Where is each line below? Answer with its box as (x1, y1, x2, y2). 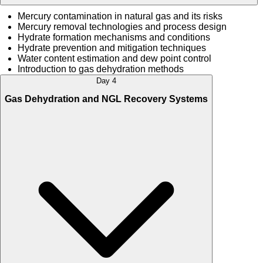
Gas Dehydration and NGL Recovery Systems (5, 94, 208, 104)
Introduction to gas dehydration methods (18, 63, 188, 74)
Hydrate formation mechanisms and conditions (18, 32, 210, 42)
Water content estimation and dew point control (18, 53, 211, 63)
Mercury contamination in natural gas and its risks (18, 11, 222, 21)
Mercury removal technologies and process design (18, 21, 227, 32)
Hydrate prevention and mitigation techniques (18, 42, 206, 53)
